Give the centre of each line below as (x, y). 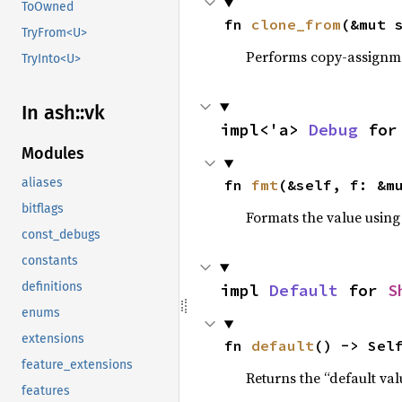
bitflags (43, 209)
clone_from (296, 24)
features (46, 391)
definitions (52, 287)
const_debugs (61, 235)
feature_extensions (77, 365)
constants (50, 261)
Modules (53, 154)
